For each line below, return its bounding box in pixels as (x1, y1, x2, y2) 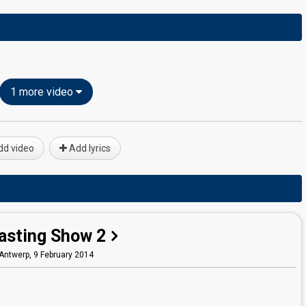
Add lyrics (66, 143, 111, 154)
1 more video (10, 85, 76, 98)
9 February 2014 (33, 250, 94, 260)
